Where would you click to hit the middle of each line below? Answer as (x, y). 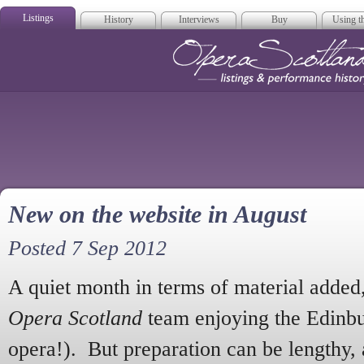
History (118, 19)
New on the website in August (157, 214)
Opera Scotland (75, 318)
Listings (38, 18)
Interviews (199, 19)
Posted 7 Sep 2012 (87, 248)
